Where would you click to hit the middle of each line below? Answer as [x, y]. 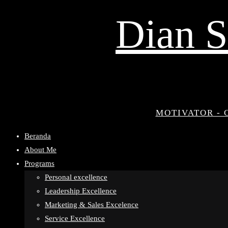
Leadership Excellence [81, 191]
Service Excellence [75, 218]
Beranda [38, 136]
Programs [39, 163]
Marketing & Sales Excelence [92, 205]
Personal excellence [76, 177]
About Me [40, 150]
